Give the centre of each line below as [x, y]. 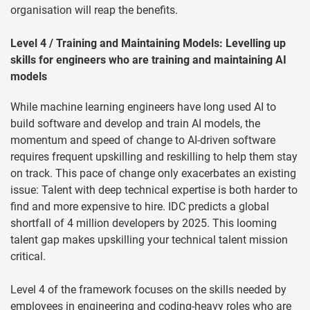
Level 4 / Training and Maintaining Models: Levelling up [148, 44]
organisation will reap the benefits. [94, 10]
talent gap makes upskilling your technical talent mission [149, 240]
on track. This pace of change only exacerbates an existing [153, 174]
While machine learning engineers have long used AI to [143, 107]
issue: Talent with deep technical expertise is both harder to [154, 190]
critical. [28, 257]
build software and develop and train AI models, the [135, 124]
